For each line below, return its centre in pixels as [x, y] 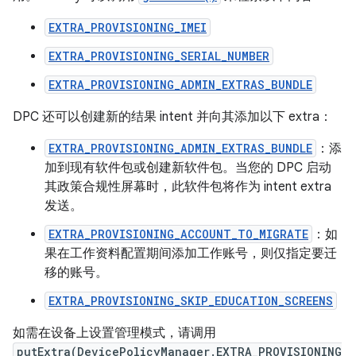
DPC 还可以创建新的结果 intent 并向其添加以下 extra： [172, 117]
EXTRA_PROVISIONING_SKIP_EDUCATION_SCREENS [191, 301]
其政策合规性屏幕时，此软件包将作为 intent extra [188, 187]
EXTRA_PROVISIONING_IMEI [128, 27]
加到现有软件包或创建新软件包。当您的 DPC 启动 [188, 168]
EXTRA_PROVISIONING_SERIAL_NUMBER [159, 56]
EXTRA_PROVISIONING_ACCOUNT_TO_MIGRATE [178, 234]
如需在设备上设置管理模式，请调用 [114, 333]
